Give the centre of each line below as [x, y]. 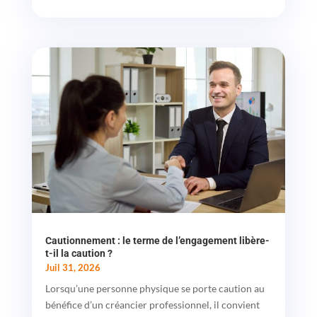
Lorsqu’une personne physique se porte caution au [155, 288]
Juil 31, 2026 [73, 267]
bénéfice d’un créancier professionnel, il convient [152, 304]
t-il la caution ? [79, 253]
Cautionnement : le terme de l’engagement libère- [157, 240]
